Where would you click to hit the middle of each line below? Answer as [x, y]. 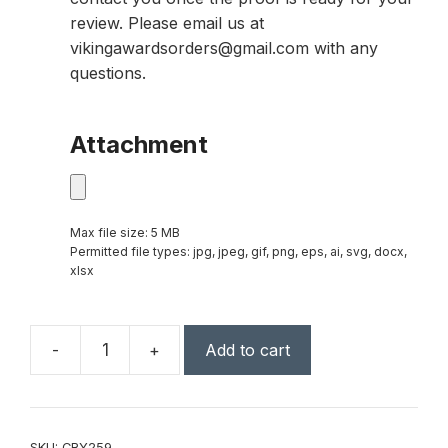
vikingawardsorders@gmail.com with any [224, 48]
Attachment [139, 145]
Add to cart [247, 349]
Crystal [204, 410]
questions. [108, 73]
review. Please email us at [167, 23]
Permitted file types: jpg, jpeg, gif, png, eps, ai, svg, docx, [238, 252]
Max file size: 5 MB [125, 233]
